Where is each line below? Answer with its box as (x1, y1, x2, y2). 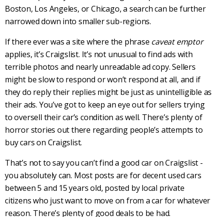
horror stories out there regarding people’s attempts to (5, 124, 203, 136)
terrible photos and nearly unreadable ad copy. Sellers (5, 62, 196, 73)
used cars (168, 170, 201, 181)
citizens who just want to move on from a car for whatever (5, 195, 211, 206)
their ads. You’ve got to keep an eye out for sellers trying (5, 99, 205, 110)
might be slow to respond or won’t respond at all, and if (5, 74, 201, 85)
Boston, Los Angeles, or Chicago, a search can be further (5, 3, 206, 15)
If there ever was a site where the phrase (5, 36, 152, 47)
